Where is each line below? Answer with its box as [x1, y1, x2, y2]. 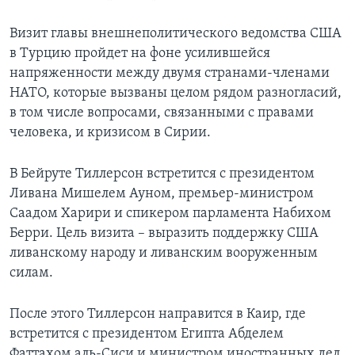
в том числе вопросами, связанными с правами [10, 105, 314, 121]
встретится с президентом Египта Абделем [10, 326, 284, 342]
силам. [10, 265, 53, 281]
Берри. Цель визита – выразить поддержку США [10, 226, 319, 242]
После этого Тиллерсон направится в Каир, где [10, 307, 306, 323]
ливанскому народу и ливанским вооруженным [10, 246, 318, 261]
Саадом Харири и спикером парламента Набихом [10, 206, 331, 222]
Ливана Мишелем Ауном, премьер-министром [10, 186, 314, 202]
